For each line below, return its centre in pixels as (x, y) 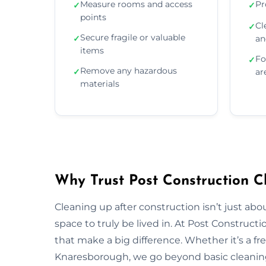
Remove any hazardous (129, 70)
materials (100, 83)
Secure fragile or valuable (133, 37)
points (93, 17)
